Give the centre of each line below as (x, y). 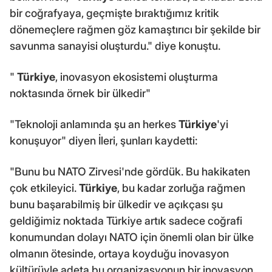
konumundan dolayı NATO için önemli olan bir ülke (132, 237)
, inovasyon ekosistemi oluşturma (137, 76)
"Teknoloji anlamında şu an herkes (94, 124)
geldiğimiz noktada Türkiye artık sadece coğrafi (126, 220)
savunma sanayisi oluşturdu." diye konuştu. (115, 46)
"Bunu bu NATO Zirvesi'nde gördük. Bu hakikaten (130, 171)
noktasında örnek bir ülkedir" (80, 93)
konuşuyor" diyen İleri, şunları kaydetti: (104, 140)
